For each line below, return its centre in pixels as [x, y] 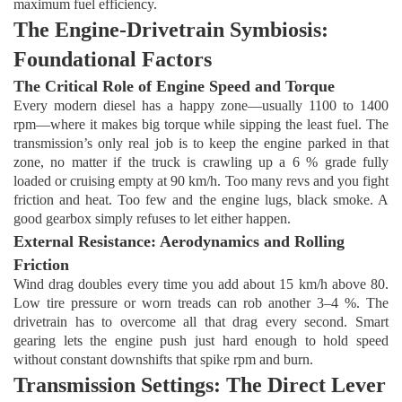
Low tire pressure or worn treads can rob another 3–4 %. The [201, 303]
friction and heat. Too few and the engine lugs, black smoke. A [201, 200]
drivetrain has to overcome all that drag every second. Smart [201, 322]
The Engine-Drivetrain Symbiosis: [171, 30]
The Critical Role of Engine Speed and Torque [179, 87]
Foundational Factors [113, 60]
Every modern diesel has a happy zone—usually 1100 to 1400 [201, 106]
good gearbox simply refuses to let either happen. [152, 219]
